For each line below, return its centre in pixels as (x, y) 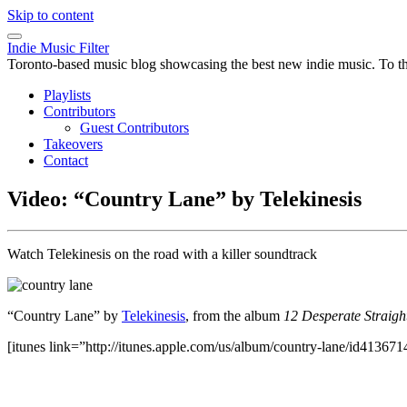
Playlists (67, 95)
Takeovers (73, 144)
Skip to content (50, 15)
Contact (66, 160)
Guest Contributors (134, 128)
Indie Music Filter (58, 48)
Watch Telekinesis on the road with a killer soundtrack (162, 253)
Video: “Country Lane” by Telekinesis (184, 199)
